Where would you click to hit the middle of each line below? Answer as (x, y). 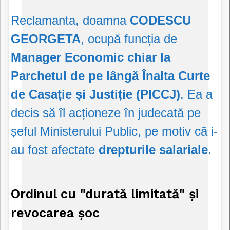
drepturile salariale (153, 150)
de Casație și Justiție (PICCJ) (95, 94)
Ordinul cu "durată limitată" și (105, 194)
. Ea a (196, 94)
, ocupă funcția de (129, 39)
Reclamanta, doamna (70, 21)
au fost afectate (55, 150)
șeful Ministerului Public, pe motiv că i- (114, 131)
